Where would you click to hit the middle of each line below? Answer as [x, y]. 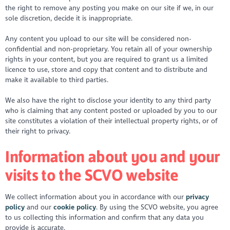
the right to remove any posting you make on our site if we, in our [110, 8]
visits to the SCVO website [93, 175]
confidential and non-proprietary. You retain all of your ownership [109, 49]
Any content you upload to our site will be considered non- [99, 39]
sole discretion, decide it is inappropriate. [70, 18]
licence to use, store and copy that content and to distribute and [107, 70]
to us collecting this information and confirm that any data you [105, 218]
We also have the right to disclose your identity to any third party [108, 101]
